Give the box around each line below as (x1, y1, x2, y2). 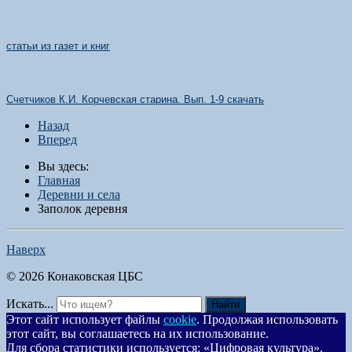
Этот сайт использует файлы (6, 313, 163, 326)
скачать (227, 93, 264, 105)
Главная (38, 174, 80, 187)
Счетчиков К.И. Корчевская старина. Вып (6, 93, 203, 105)
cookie (163, 313, 196, 326)
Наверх (6, 243, 46, 256)
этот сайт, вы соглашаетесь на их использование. (6, 327, 269, 340)
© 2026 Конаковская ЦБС (6, 269, 143, 283)
